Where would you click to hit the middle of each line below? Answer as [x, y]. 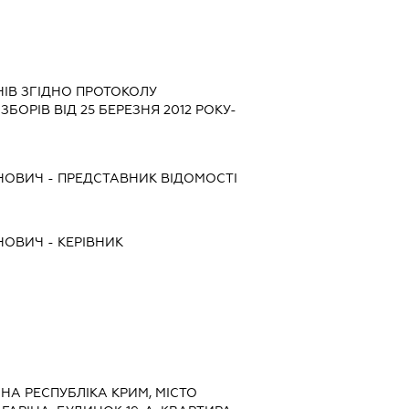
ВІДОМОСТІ [197, 178]
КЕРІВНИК [90, 242]
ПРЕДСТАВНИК [107, 178]
